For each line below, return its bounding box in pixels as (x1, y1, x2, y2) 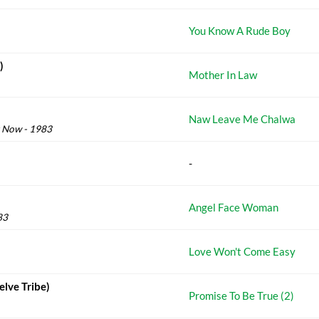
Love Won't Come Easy (189, 245, 296, 258)
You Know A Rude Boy (189, 24, 291, 37)
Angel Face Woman (189, 201, 278, 214)
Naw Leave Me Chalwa (189, 113, 296, 125)
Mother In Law (189, 68, 257, 81)
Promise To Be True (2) (189, 289, 294, 302)
